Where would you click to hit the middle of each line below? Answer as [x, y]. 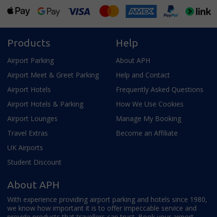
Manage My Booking [148, 119]
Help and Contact [143, 75]
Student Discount [34, 162]
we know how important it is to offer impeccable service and [102, 208]
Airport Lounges [32, 119]
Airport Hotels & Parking [45, 104]
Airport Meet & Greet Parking [53, 75]
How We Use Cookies [150, 104]
